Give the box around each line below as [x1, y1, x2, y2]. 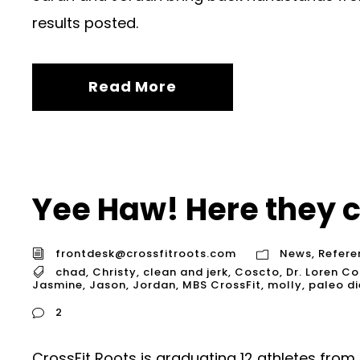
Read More [88, 76, 177, 96]
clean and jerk [143, 264, 228, 280]
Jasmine [32, 277, 83, 293]
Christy [92, 264, 137, 280]
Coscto [235, 264, 280, 280]
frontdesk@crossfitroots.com [55, 245, 236, 261]
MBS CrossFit [182, 277, 261, 293]
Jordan [133, 277, 176, 293]
